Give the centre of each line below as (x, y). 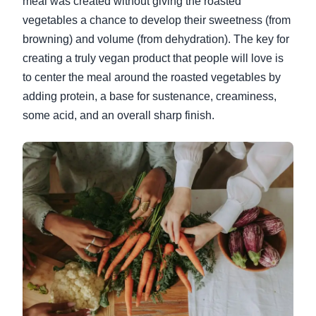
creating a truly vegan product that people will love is (153, 58)
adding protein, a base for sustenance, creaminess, (150, 96)
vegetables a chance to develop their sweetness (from (157, 20)
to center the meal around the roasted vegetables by (152, 77)
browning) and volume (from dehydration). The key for (156, 39)
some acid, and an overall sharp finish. (119, 115)
